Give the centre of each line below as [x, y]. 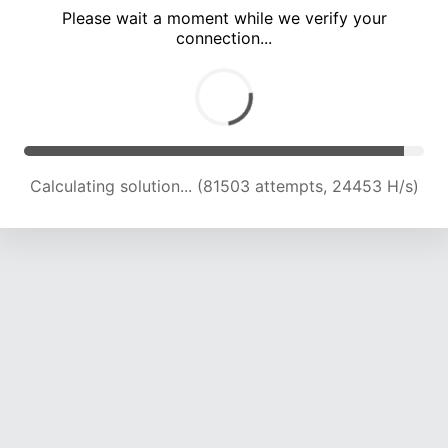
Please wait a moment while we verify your [224, 18]
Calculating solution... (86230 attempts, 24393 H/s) [224, 186]
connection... [224, 38]
